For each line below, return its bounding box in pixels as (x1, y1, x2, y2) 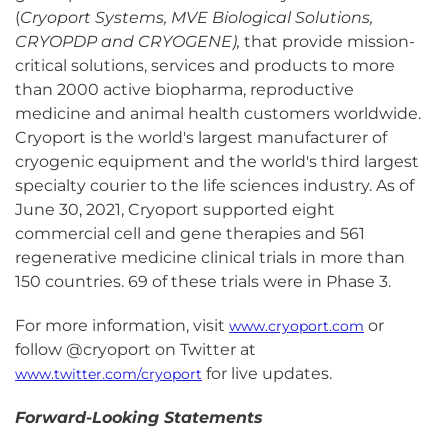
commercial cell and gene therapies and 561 (15, 224, 365, 243)
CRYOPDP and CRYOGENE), (15, 32, 244, 51)
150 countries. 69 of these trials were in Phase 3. (15, 272, 391, 291)
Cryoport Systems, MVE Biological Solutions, (20, 8, 373, 27)
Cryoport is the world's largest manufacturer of (15, 128, 387, 147)
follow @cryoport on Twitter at (15, 340, 256, 359)
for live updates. (202, 364, 332, 383)
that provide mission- (244, 32, 415, 51)
